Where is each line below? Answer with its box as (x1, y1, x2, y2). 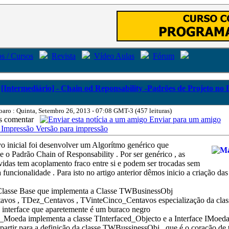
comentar (4, 115, 40, 124)
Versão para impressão (34, 124, 108, 133)
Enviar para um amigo (147, 115, 221, 124)
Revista (52, 52, 76, 60)
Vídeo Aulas (94, 52, 134, 60)
